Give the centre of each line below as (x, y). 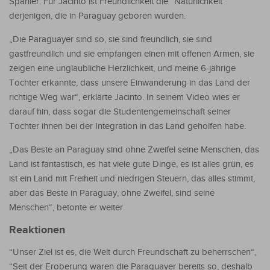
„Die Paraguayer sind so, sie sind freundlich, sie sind (111, 39)
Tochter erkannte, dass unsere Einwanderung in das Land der (130, 83)
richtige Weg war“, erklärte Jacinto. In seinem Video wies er (124, 97)
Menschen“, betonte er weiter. (67, 207)
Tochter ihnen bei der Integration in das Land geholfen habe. (127, 126)
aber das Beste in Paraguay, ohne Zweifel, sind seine (112, 193)
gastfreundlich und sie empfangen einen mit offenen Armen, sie (132, 54)
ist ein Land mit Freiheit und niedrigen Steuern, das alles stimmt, (132, 178)
